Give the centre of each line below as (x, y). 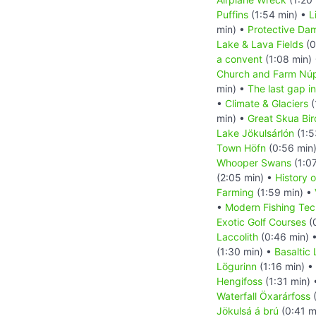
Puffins (232, 14)
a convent (239, 59)
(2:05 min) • (246, 177)
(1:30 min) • (245, 251)
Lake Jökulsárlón (255, 133)
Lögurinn (237, 266)
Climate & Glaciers (267, 103)
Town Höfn (241, 147)
